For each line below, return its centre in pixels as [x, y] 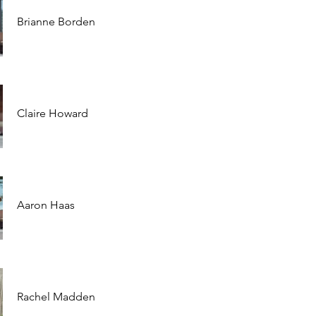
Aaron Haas [46, 205]
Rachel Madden [56, 297]
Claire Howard [53, 113]
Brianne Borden [56, 22]
